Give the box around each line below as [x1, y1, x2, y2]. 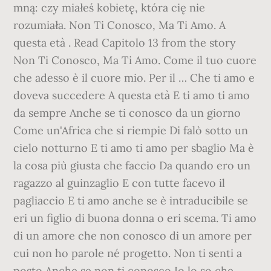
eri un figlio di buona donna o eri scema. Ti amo [13, 211, 257, 225]
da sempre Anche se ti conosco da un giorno [13, 106, 241, 120]
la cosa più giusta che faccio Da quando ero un [13, 158, 251, 172]
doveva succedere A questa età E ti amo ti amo [13, 88, 250, 102]
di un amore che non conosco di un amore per [13, 229, 252, 243]
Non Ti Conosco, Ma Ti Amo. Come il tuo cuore [13, 53, 257, 67]
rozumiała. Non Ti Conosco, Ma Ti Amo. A [13, 18, 226, 32]
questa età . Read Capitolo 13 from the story [13, 36, 237, 50]
